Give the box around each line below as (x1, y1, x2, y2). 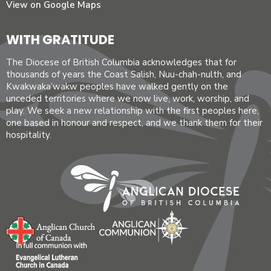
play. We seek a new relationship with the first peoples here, (6, 105, 259, 117)
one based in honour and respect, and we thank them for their (6, 117, 263, 129)
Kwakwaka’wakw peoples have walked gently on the (6, 80, 228, 93)
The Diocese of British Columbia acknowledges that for (6, 56, 237, 69)
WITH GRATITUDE (6, 30, 114, 48)
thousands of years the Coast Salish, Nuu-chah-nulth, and (6, 68, 241, 81)
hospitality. (6, 129, 51, 142)
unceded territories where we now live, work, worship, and (6, 93, 249, 105)
